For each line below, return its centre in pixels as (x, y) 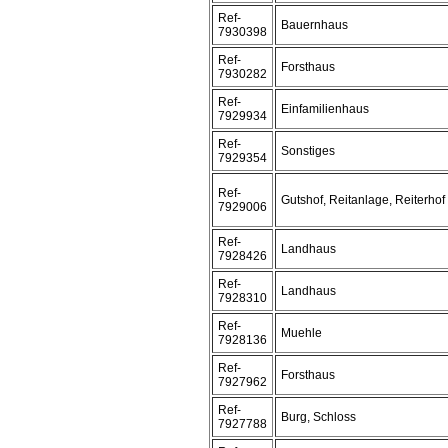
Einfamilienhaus (325, 109)
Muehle (301, 333)
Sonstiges (308, 151)
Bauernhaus (314, 25)
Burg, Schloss (318, 417)
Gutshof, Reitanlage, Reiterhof (363, 200)
